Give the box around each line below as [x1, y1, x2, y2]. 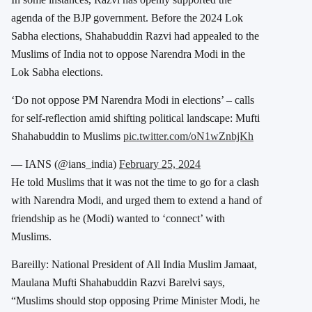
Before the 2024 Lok [151, 11, 243, 24]
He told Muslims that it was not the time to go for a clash [11, 175, 259, 188]
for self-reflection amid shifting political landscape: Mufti [11, 111, 260, 124]
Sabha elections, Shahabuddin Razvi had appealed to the [11, 29, 259, 42]
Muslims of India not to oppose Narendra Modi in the [11, 47, 245, 60]
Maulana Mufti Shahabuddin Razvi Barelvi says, [11, 276, 225, 288]
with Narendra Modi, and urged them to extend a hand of [11, 194, 262, 206]
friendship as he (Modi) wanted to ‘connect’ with [11, 212, 225, 224]
